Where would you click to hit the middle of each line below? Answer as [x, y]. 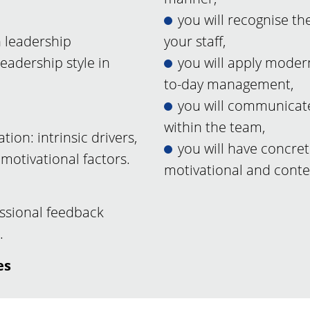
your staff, [195, 42]
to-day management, [229, 84]
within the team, [215, 127]
